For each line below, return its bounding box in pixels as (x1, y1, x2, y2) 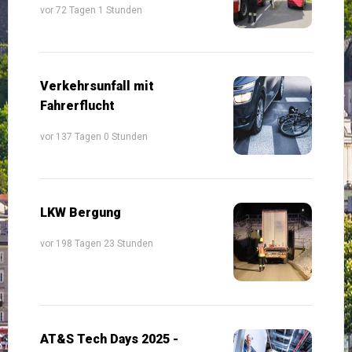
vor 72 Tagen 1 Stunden (40, 4, 142, 16)
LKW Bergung (40, 204, 121, 220)
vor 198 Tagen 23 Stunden (40, 237, 153, 249)
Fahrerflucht (40, 97, 115, 113)
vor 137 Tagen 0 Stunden (40, 130, 148, 142)
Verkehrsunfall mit (40, 78, 154, 93)
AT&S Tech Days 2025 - (40, 331, 178, 346)
